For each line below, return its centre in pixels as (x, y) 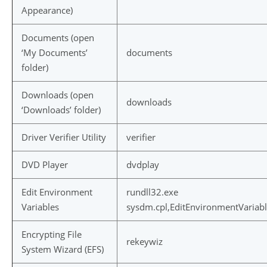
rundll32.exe (152, 192)
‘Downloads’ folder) (61, 110)
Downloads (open (58, 95)
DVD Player (45, 164)
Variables (40, 207)
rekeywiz (145, 241)
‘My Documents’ (55, 52)
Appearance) (47, 10)
